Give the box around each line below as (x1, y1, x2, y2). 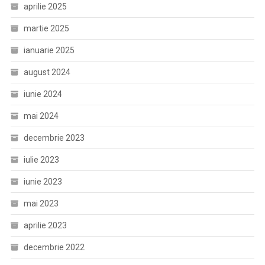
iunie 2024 (23, 89, 62, 99)
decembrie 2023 (23, 133, 85, 143)
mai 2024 (23, 111, 59, 121)
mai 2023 (23, 199, 59, 209)
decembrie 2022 (23, 243, 85, 253)
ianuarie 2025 (23, 46, 75, 56)
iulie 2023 (23, 155, 59, 165)
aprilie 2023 (23, 221, 67, 231)
